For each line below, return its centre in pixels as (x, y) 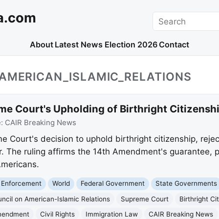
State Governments (186, 184)
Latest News (79, 45)
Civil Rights (58, 214)
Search (166, 17)
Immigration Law (112, 214)
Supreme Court (145, 199)
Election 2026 (131, 45)
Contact (174, 45)
